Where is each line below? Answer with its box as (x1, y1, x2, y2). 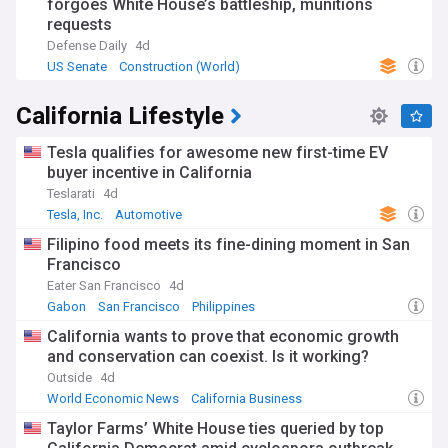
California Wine (51, 407, 138, 422)
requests (47, 15, 112, 34)
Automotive (115, 207, 182, 222)
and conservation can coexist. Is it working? (47, 347, 369, 366)
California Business (191, 391, 302, 406)
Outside (47, 370, 92, 385)
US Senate (47, 59, 107, 74)
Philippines (192, 299, 255, 314)
